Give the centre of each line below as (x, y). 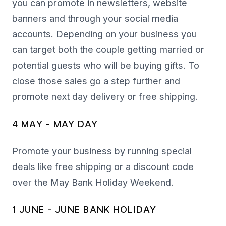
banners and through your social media (95, 19)
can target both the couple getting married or (108, 50)
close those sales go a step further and (96, 81)
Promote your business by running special (102, 151)
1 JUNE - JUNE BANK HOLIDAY (84, 210)
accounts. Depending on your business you (104, 34)
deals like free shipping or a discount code (103, 167)
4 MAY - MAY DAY (55, 124)
